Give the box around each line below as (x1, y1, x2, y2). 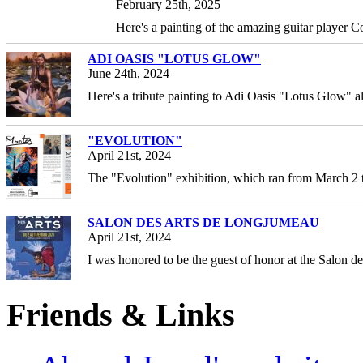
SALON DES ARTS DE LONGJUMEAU (88, 215, 319, 229)
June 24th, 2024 (88, 66, 169, 80)
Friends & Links (6, 296, 235, 333)
